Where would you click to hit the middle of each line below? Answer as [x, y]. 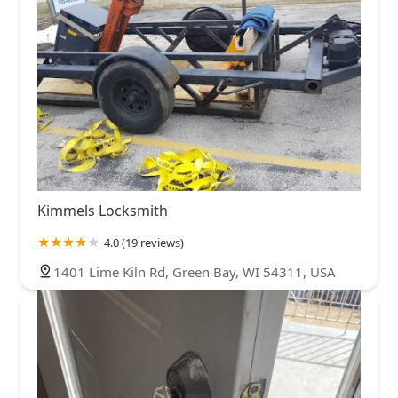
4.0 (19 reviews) [144, 242]
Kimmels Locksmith [103, 210]
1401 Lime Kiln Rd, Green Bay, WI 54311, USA [195, 271]
